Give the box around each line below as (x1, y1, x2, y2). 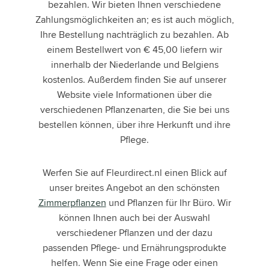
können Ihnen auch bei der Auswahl (59, 211, 210, 225)
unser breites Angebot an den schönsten (49, 181, 220, 195)
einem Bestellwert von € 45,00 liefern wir (47, 43, 222, 57)
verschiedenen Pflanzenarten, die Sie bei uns (40, 103, 229, 117)
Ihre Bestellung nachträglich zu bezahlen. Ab (40, 28, 229, 42)
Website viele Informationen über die (57, 88, 212, 102)
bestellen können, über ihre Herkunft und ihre (38, 118, 231, 132)
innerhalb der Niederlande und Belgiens (50, 58, 219, 72)
